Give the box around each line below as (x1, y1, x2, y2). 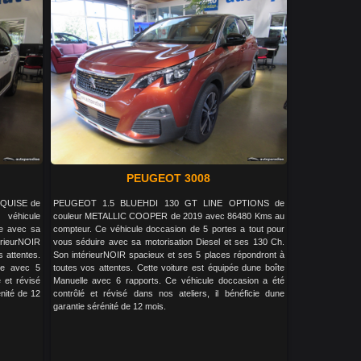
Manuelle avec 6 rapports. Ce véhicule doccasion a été (52, 275, 284, 285)
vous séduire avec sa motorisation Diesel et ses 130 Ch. (52, 236, 284, 247)
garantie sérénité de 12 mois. (52, 301, 166, 311)
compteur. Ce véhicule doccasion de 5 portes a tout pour (52, 223, 284, 234)
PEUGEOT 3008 (127, 171, 211, 185)
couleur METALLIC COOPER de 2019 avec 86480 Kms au (52, 210, 284, 221)
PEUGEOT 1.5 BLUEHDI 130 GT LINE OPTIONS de (52, 197, 284, 208)
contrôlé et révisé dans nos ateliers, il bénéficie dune (52, 288, 284, 298)
